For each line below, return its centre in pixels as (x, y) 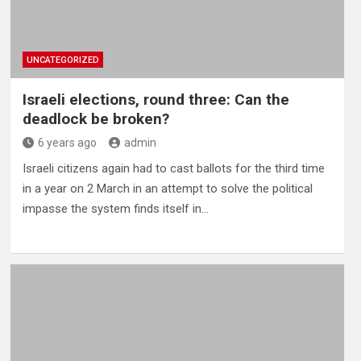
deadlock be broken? (95, 119)
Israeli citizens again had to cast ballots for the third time (173, 169)
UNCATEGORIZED (62, 60)
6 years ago (67, 143)
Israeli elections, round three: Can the (156, 100)
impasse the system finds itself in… (115, 209)
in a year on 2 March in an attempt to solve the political (167, 189)
